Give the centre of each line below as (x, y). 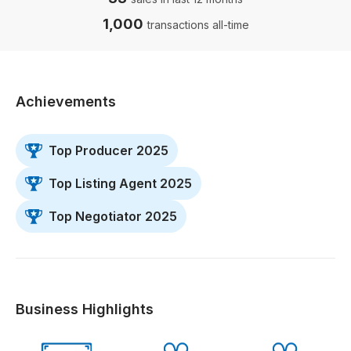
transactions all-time (198, 25)
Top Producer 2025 (109, 150)
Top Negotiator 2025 (113, 216)
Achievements (66, 101)
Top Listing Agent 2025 (120, 183)
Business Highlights (85, 309)
